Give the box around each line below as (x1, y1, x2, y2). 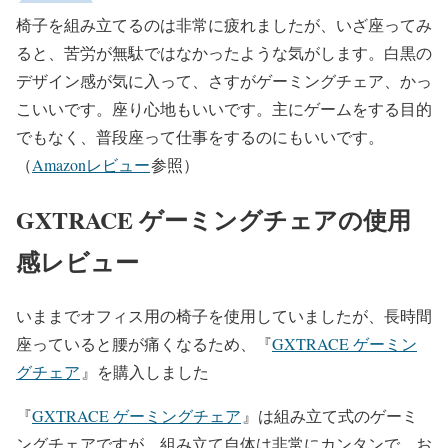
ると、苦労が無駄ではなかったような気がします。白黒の (16, 41, 432, 63)
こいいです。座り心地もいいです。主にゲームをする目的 (16, 97, 432, 119)
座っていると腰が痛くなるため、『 (16, 333, 272, 355)
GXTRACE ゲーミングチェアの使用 (16, 201, 411, 237)
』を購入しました (81, 361, 209, 383)
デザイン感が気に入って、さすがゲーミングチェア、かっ (16, 69, 432, 91)
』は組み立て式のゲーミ (242, 405, 418, 427)
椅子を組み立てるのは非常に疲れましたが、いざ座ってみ (16, 13, 432, 35)
